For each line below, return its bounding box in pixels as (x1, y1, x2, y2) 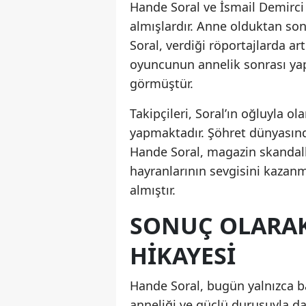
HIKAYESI (130, 240, 236, 272)
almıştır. (130, 182, 176, 199)
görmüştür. (130, 75, 193, 92)
